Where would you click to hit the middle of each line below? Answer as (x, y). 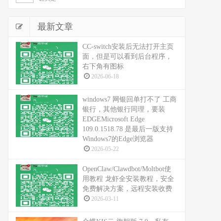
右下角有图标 (103, 66)
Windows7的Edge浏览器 (118, 139)
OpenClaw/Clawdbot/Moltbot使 (127, 169)
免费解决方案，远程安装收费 (127, 189)
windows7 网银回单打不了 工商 (129, 99)
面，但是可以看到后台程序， (127, 56)
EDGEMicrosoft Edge (113, 119)
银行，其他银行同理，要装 (124, 109)
